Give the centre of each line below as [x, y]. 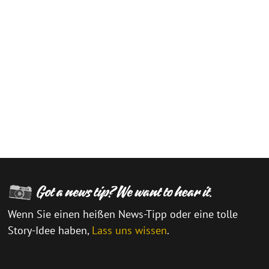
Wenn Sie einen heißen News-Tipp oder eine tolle [123, 214]
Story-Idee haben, [50, 231]
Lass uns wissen [130, 231]
